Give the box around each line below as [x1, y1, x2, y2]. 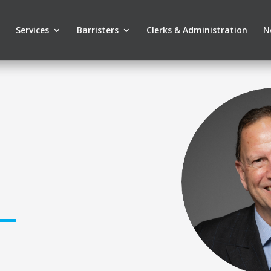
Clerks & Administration [146, 24, 247, 36]
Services [15, 24, 49, 36]
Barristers [76, 24, 119, 36]
